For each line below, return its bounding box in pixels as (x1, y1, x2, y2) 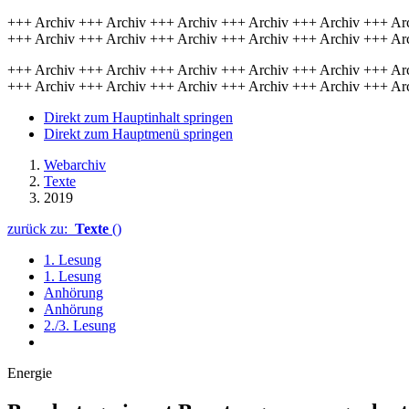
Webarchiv (44, 157, 106, 173)
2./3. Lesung (44, 318, 116, 333)
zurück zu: (7, 221, 75, 236)
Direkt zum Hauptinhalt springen (44, 110, 233, 125)
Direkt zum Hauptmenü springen (44, 126, 233, 142)
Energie (7, 365, 52, 381)
